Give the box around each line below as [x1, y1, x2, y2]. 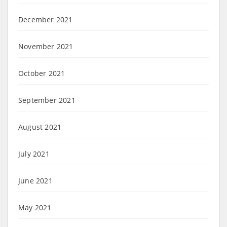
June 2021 [18, 175, 53, 185]
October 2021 [18, 68, 65, 78]
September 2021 [18, 95, 75, 105]
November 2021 [18, 41, 73, 51]
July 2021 [18, 148, 50, 159]
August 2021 [18, 122, 62, 132]
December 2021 [18, 14, 73, 24]
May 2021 [18, 202, 52, 212]
